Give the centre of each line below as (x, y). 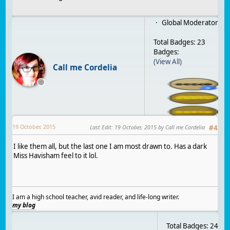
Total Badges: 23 (179, 42)
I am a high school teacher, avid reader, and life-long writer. (96, 197)
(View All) (167, 62)
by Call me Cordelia (180, 127)
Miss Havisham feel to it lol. (56, 156)
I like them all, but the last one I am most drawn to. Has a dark (110, 147)
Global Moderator (190, 23)
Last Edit (100, 127)
